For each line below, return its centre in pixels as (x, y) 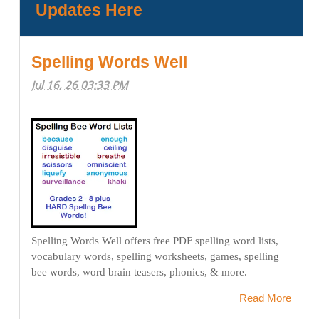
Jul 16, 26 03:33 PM (79, 85)
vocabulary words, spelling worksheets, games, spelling (155, 256)
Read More (265, 298)
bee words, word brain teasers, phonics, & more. (139, 272)
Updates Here (89, 11)
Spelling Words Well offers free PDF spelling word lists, (155, 240)
